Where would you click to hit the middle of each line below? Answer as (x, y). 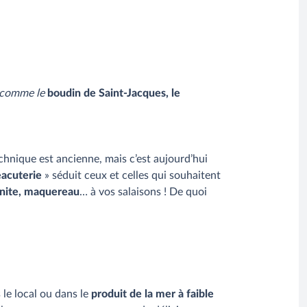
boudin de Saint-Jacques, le (114, 94)
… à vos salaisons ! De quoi (143, 192)
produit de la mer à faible (152, 294)
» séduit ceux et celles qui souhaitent (131, 176)
